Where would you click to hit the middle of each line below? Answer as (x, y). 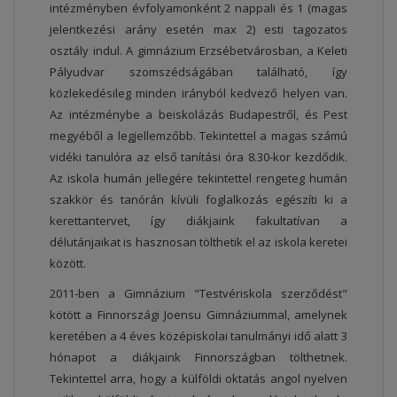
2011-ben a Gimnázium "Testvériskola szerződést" (198, 293)
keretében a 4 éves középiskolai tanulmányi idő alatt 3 (198, 335)
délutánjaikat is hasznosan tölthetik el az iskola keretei (198, 241)
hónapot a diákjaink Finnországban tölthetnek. (198, 357)
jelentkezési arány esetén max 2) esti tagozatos (198, 29)
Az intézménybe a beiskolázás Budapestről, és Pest (198, 114)
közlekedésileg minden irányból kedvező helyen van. (198, 93)
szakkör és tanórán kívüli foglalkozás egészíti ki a (198, 199)
